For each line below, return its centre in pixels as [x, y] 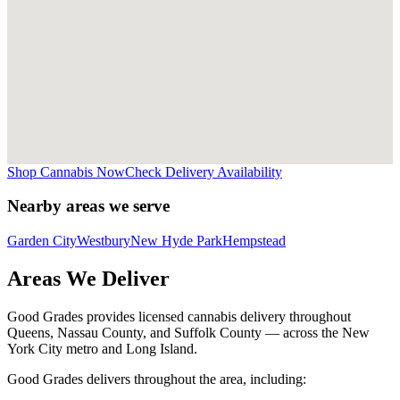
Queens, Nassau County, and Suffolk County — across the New [188, 332]
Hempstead [254, 240]
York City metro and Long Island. [102, 348]
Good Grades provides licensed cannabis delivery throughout [179, 316]
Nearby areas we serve [88, 206]
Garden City [42, 240]
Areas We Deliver [88, 278]
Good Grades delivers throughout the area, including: [157, 379]
